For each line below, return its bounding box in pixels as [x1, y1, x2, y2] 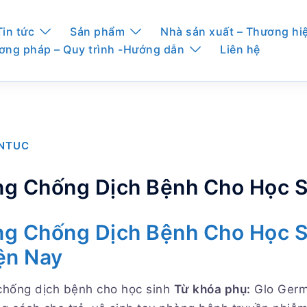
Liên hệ [220, 42, 260, 57]
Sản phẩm [70, 25, 125, 39]
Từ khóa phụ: [173, 282, 251, 297]
